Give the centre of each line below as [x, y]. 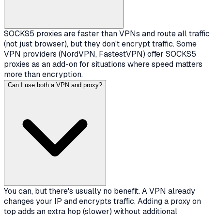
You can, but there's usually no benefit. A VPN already [100, 191]
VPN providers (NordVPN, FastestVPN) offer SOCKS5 [100, 54]
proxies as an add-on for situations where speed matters [103, 64]
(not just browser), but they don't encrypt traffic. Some [100, 44]
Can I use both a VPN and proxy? [55, 85]
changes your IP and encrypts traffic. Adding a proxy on [102, 201]
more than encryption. [43, 75]
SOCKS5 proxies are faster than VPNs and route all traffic [107, 34]
